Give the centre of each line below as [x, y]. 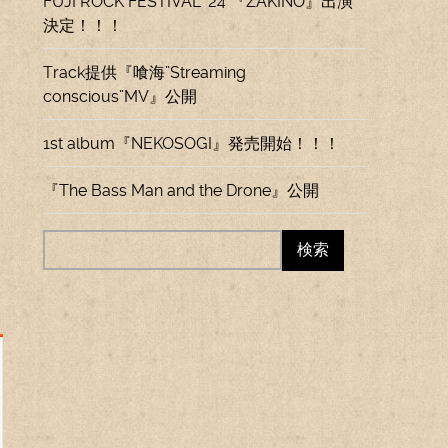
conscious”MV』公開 [120, 96]
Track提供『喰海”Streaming [145, 72]
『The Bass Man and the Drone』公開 [181, 190]
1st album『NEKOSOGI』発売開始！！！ [192, 143]
